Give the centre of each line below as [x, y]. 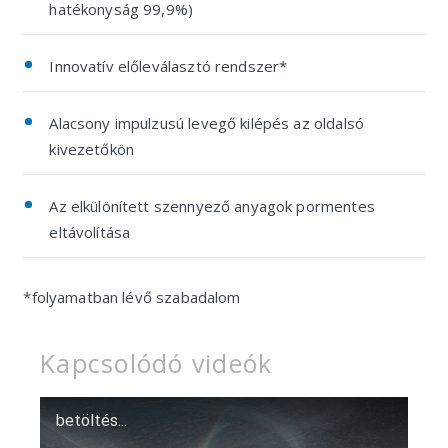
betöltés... [91, 420]
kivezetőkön [92, 149]
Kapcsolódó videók [156, 363]
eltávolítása [90, 232]
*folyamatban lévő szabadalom [132, 297]
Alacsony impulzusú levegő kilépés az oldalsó [206, 123]
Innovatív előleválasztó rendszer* [168, 66]
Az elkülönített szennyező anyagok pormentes [212, 206]
